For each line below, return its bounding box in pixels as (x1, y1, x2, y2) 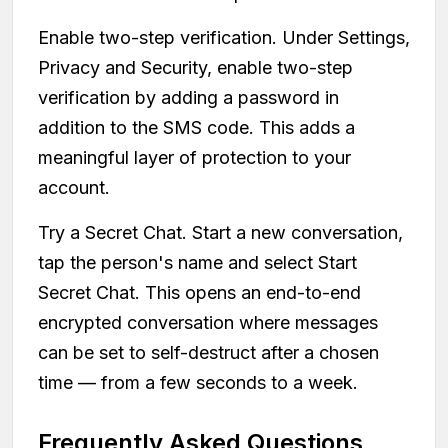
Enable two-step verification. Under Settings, (38, 26, 410, 48)
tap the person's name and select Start (38, 251, 357, 273)
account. (38, 176, 110, 198)
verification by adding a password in (38, 86, 339, 108)
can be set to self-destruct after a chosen (38, 341, 379, 363)
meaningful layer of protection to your (38, 146, 351, 168)
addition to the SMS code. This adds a (38, 116, 355, 138)
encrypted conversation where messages (38, 311, 378, 333)
